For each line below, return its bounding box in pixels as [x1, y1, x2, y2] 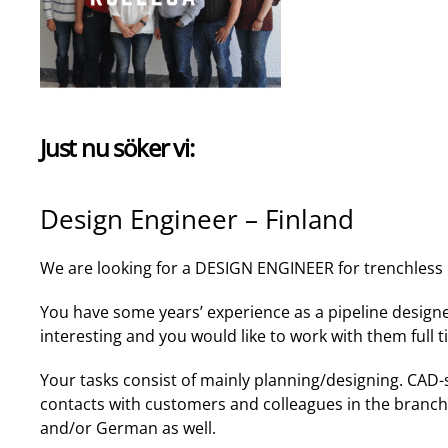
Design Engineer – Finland [40, 201, 354, 237]
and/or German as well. [40, 417, 216, 439]
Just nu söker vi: [40, 131, 194, 164]
